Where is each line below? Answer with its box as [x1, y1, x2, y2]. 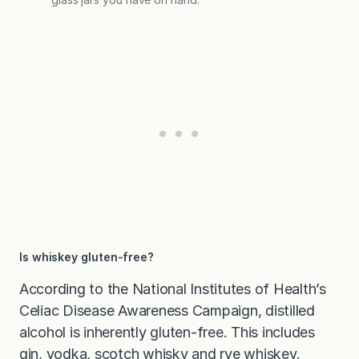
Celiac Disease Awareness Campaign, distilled [19, 301, 315, 319]
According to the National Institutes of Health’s [19, 280, 326, 297]
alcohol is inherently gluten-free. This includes [19, 323, 315, 341]
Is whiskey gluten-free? [19, 249, 155, 264]
